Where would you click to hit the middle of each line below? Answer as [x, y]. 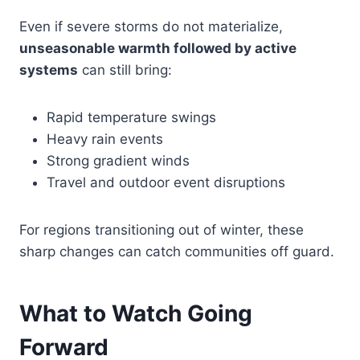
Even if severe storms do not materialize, [151, 26]
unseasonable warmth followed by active [158, 48]
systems [49, 70]
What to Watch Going [136, 313]
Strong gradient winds [118, 160]
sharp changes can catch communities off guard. [177, 251]
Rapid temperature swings [131, 117]
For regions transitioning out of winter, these [162, 229]
